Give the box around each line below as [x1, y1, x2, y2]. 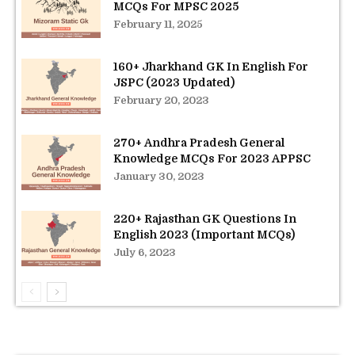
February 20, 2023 [113, 94, 209, 106]
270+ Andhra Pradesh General [113, 136, 284, 149]
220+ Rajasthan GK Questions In [113, 212, 296, 225]
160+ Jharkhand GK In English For [113, 59, 308, 73]
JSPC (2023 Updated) [113, 75, 235, 89]
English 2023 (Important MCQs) [113, 227, 295, 241]
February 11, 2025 [113, 17, 203, 30]
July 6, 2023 [113, 246, 176, 258]
